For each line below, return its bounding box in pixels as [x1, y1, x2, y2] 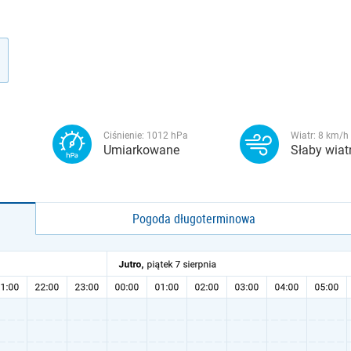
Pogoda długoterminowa [132, 210, 256, 227]
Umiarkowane [103, 143, 179, 157]
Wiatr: [291, 130, 318, 141]
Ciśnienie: [103, 130, 147, 141]
